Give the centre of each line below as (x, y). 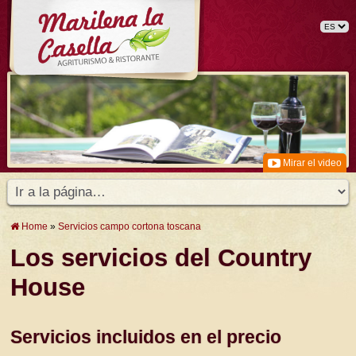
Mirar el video (311, 163)
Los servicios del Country (161, 257)
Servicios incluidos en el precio (146, 337)
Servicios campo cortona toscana (130, 226)
